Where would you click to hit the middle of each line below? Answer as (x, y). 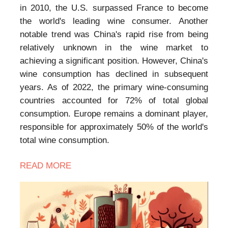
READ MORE (46, 166)
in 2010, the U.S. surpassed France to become (114, 8)
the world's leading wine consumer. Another (114, 21)
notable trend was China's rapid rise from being (114, 35)
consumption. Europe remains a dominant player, (114, 114)
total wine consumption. (65, 140)
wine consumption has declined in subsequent (114, 74)
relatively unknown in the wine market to (114, 48)
